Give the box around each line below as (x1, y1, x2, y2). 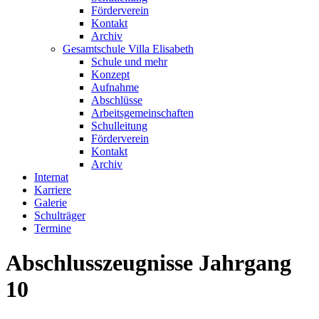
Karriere (34, 184, 71, 196)
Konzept (91, 68, 130, 80)
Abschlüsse (91, 94, 142, 106)
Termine (34, 222, 71, 234)
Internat (34, 171, 68, 183)
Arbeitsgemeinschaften (91, 107, 194, 119)
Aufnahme (91, 81, 139, 93)
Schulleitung (91, 120, 147, 132)
